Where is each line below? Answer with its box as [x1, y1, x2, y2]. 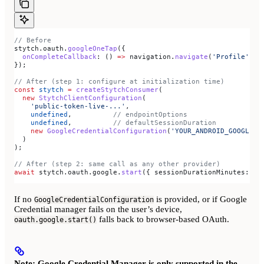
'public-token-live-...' [14, 101, 126, 110]
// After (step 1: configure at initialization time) [14, 77, 225, 85]
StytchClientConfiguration [35, 93, 142, 102]
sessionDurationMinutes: [154, 167, 249, 176]
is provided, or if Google [154, 194, 247, 204]
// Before [14, 35, 51, 44]
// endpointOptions [113, 110, 187, 118]
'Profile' [212, 52, 249, 61]
